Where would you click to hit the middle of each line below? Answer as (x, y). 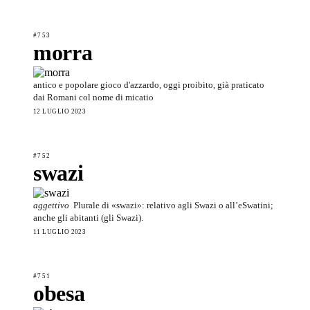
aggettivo (51, 205)
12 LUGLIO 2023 (60, 111)
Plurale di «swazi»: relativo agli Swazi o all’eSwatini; (173, 205)
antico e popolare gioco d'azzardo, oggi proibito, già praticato (149, 84)
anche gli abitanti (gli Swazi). (88, 217)
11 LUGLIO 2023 (60, 231)
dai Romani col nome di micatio (93, 97)
